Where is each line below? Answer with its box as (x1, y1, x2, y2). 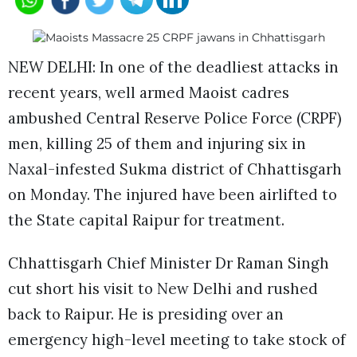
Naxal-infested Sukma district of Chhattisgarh (8, 159, 342, 178)
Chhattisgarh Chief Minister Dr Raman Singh (8, 253, 329, 273)
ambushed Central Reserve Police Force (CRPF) (8, 108, 342, 127)
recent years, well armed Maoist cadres (8, 82, 289, 102)
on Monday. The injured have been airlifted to (8, 184, 337, 204)
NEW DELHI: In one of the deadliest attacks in (8, 57, 339, 76)
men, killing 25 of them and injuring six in (8, 133, 306, 153)
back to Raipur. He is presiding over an (8, 304, 284, 324)
